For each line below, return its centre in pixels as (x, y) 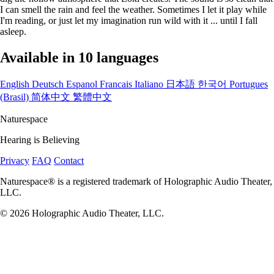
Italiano (150, 84)
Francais (117, 84)
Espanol (83, 84)
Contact (69, 160)
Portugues (249, 84)
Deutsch (49, 84)
